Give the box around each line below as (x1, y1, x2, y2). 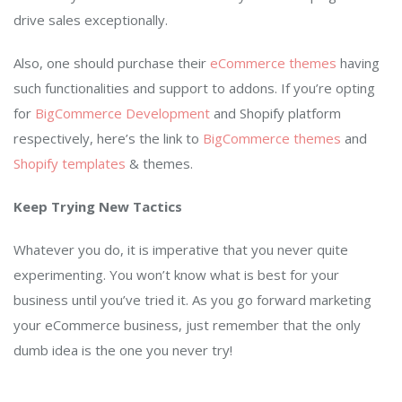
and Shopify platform (214, 104, 341, 123)
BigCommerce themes (203, 129, 341, 148)
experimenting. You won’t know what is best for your (13, 266, 339, 284)
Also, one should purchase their (13, 54, 210, 73)
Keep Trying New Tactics (13, 197, 182, 216)
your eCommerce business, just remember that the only (13, 316, 361, 335)
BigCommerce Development (35, 104, 214, 123)
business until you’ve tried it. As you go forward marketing (13, 291, 371, 310)
